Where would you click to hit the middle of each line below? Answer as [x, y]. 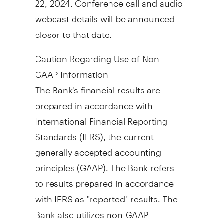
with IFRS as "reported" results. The [106, 195]
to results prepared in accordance [104, 179]
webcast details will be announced [105, 15]
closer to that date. [73, 30]
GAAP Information [71, 70]
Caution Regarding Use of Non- [98, 54]
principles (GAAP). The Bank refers [104, 163]
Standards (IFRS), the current [94, 132]
